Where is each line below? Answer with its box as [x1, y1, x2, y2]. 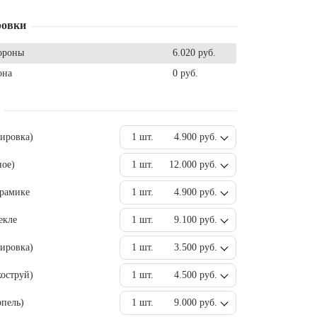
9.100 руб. [174, 214, 217, 226]
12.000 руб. [169, 159, 217, 171]
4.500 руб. [174, 270, 217, 281]
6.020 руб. [173, 47, 216, 59]
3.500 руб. [174, 242, 217, 253]
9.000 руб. [174, 297, 217, 309]
